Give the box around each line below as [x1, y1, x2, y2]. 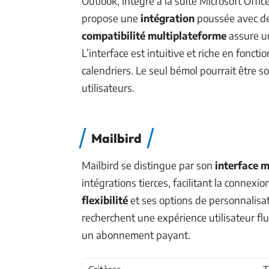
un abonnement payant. [82, 228, 190, 241]
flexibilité [82, 193, 128, 207]
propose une [82, 11, 141, 25]
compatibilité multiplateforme [82, 29, 226, 42]
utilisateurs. [82, 81, 134, 94]
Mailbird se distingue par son [82, 159, 215, 172]
